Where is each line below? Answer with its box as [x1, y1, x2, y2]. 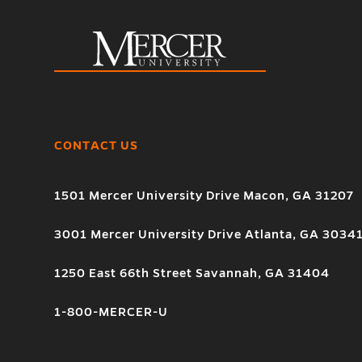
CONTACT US [54, 138, 139, 152]
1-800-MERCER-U [54, 305, 169, 318]
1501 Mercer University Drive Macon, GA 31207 [54, 188, 355, 202]
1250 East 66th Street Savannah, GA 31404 [54, 266, 330, 280]
